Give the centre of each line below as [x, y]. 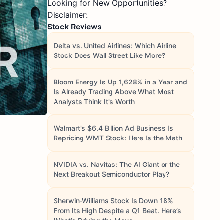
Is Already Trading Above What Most [114, 92]
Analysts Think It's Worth [94, 101]
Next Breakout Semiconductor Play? [111, 174]
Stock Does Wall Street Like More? [109, 55]
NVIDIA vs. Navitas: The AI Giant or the [117, 164]
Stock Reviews [74, 27]
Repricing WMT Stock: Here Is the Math [118, 138]
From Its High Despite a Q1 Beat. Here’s [117, 210]
